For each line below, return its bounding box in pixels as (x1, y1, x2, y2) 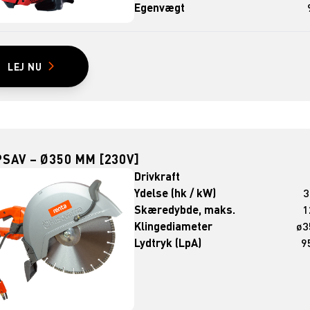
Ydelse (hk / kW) (134, 185, 217, 201)
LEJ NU (7, 60, 42, 73)
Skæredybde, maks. (134, 202, 236, 217)
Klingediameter (134, 219, 213, 234)
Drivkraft (134, 169, 181, 184)
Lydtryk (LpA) (134, 235, 202, 250)
